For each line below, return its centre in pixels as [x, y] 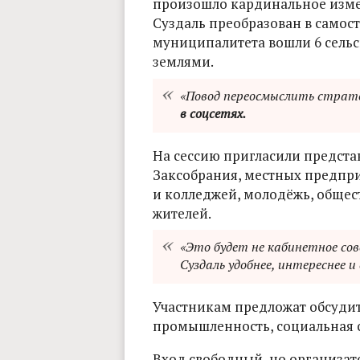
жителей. [182, 213]
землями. [183, 61]
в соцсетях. [213, 113]
